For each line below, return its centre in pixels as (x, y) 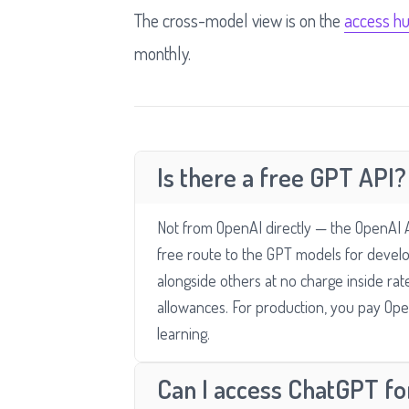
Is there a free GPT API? (282, 177)
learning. (184, 333)
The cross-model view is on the (239, 20)
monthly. (163, 53)
